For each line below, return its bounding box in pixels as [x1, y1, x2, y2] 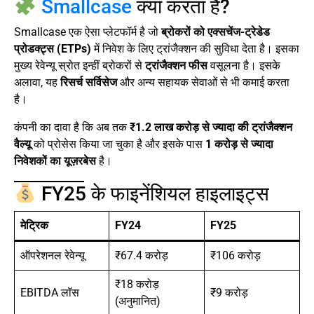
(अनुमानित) [115, 294, 161, 308]
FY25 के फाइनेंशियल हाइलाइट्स [36, 182, 269, 206]
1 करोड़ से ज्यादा [205, 137, 273, 151]
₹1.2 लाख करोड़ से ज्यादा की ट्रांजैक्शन [130, 121, 292, 135]
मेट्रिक [20, 219, 48, 233]
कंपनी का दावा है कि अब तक [14, 121, 130, 135]
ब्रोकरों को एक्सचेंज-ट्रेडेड [161, 25, 270, 39]
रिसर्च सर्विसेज [60, 76, 117, 90]
